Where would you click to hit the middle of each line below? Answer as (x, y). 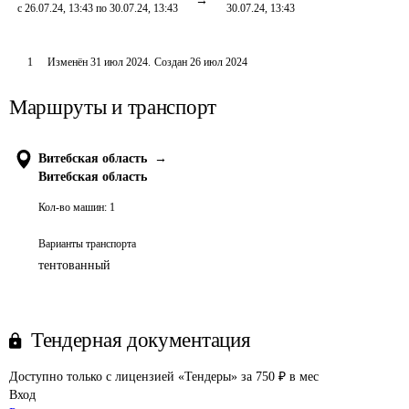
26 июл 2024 (218, 62)
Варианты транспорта (87, 244)
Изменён (68, 62)
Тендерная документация (141, 340)
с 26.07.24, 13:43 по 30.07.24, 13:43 (98, 8)
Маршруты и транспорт (113, 107)
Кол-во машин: (73, 207)
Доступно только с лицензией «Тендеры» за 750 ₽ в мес (164, 377)
